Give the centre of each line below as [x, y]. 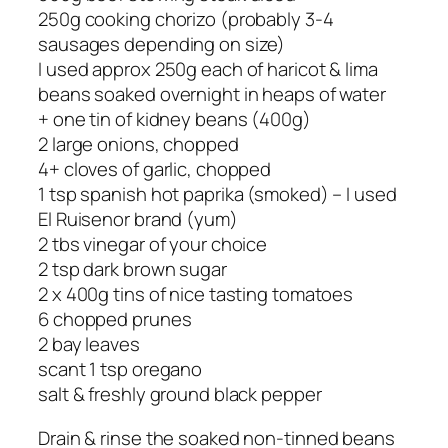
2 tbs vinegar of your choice [153, 244]
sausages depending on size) [162, 44]
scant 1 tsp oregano [120, 369]
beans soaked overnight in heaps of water [212, 94]
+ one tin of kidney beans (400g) [174, 119]
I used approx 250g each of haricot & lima [208, 69]
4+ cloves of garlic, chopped [155, 169]
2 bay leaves [89, 344]
